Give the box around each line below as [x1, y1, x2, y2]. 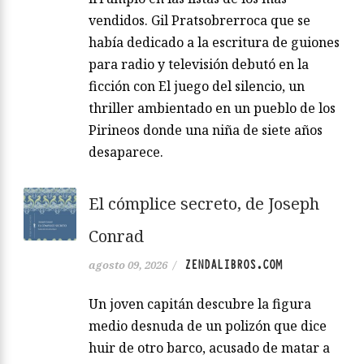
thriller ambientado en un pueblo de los [89, 98, 336, 117]
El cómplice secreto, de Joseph [89, 192, 319, 214]
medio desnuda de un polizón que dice [89, 316, 327, 335]
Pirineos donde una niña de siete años [89, 120, 323, 139]
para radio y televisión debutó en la [89, 54, 309, 73]
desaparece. [89, 142, 163, 161]
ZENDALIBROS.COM [184, 256, 282, 273]
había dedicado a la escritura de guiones [89, 32, 340, 51]
